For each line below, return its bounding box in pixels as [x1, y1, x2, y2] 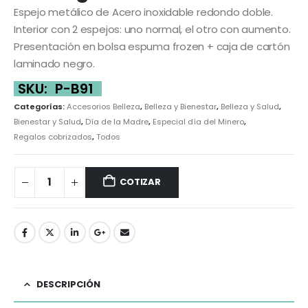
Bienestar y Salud [14, 115, 81, 127]
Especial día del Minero [153, 115, 244, 127]
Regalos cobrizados [14, 131, 92, 142]
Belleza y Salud [221, 100, 279, 112]
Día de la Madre [85, 115, 148, 127]
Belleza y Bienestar [144, 100, 217, 112]
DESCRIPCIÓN [36, 277, 100, 291]
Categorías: [14, 100, 67, 112]
